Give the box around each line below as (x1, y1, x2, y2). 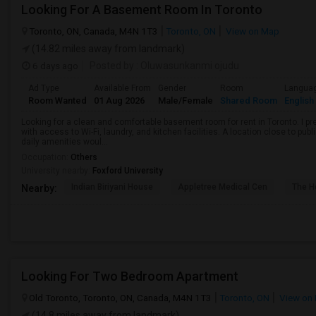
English (284, 95, 314, 106)
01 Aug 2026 (94, 95, 145, 106)
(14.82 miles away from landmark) (30, 43, 185, 54)
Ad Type (28, 83, 59, 93)
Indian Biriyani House (71, 182, 153, 192)
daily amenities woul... (21, 137, 108, 147)
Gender (158, 83, 186, 93)
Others (71, 152, 97, 162)
